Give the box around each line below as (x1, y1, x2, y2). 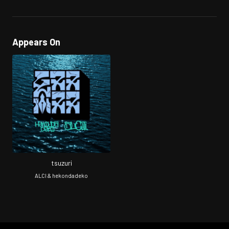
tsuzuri (51, 158, 72, 167)
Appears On (12, 36, 60, 48)
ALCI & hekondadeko (35, 172, 88, 179)
